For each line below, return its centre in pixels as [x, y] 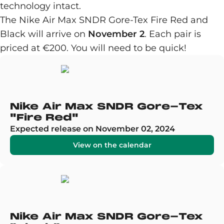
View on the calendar [112, 145]
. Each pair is [173, 34]
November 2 [116, 34]
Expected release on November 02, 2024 [92, 129]
